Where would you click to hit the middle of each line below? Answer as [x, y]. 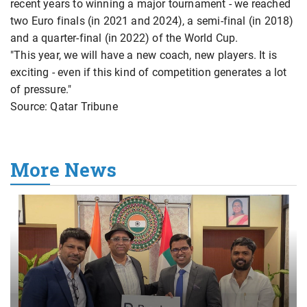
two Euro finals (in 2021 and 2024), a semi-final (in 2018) [152, 21]
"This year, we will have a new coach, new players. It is [144, 55]
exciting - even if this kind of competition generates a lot [149, 72]
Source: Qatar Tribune [64, 106]
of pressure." [41, 89]
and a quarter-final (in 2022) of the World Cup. [124, 38]
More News [64, 169]
